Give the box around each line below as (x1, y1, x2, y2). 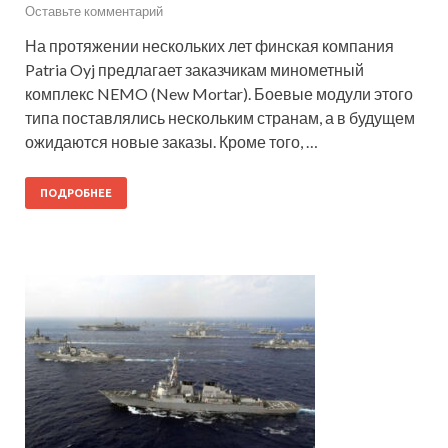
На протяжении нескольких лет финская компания (25, 35, 394, 55)
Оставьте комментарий (25, 2, 163, 19)
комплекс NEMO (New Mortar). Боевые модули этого (25, 83, 413, 103)
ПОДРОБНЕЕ (40, 186, 112, 199)
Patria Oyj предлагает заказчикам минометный (25, 59, 364, 79)
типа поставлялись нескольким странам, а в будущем (25, 107, 415, 127)
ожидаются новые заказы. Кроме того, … (25, 131, 318, 151)
